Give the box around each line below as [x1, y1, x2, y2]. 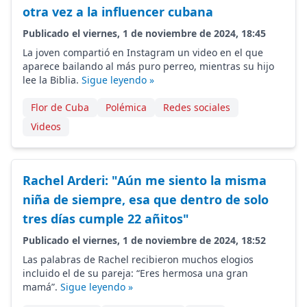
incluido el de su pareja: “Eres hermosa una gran [23, 267, 248, 280]
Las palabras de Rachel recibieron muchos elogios [23, 253, 254, 266]
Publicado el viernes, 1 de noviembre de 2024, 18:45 [23, 27, 266, 40]
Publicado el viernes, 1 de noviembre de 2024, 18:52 [23, 234, 266, 247]
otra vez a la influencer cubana [23, 3, 213, 20]
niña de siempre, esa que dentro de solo [23, 191, 269, 208]
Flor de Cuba [31, 101, 89, 114]
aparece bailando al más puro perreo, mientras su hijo [23, 60, 274, 73]
